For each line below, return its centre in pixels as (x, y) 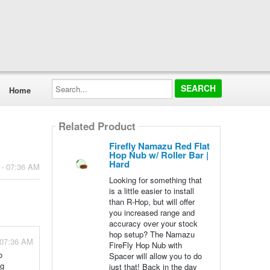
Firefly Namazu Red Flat (159, 146)
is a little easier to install (151, 191)
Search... (67, 82)
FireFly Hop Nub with (145, 245)
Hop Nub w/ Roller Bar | (159, 155)
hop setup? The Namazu (152, 234)
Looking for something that (155, 180)
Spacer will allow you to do (155, 256)
